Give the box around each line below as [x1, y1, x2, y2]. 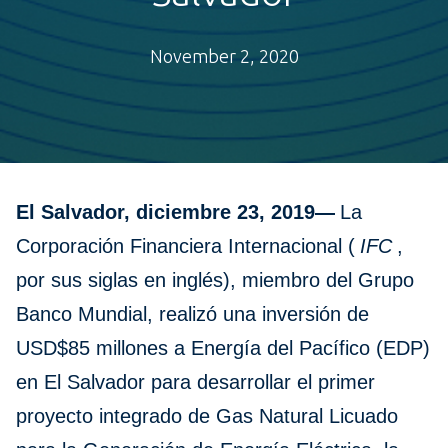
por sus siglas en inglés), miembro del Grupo [16, 269, 414, 292]
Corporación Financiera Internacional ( [16, 235, 355, 258]
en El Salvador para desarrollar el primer [16, 371, 375, 394]
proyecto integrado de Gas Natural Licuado [16, 405, 398, 428]
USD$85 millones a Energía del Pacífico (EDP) [16, 337, 430, 360]
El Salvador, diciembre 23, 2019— [16, 201, 335, 224]
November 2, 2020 [149, 46, 299, 67]
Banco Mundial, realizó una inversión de [16, 303, 369, 326]
